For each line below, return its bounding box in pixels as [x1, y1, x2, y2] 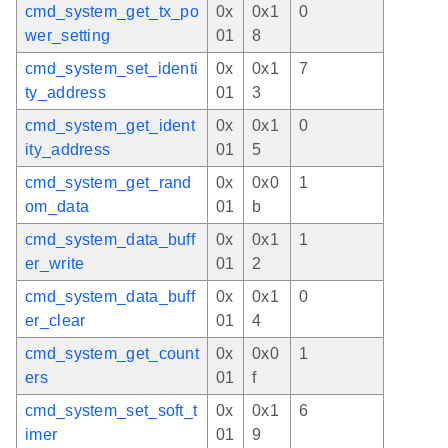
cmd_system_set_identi [25, 59, 199, 77]
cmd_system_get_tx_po [25, 2, 200, 20]
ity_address [25, 140, 111, 158]
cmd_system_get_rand [25, 173, 192, 191]
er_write [25, 254, 85, 272]
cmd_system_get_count [25, 344, 200, 362]
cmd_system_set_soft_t [25, 401, 198, 419]
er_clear [25, 311, 86, 329]
